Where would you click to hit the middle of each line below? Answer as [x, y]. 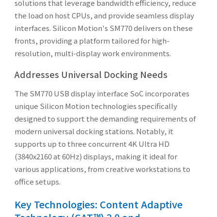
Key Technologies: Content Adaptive [99, 204]
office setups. [38, 181]
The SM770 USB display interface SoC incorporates [102, 93]
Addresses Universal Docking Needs [91, 74]
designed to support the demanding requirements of [105, 118]
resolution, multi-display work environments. [93, 53]
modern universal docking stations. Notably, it [94, 131]
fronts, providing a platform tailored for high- [92, 40]
